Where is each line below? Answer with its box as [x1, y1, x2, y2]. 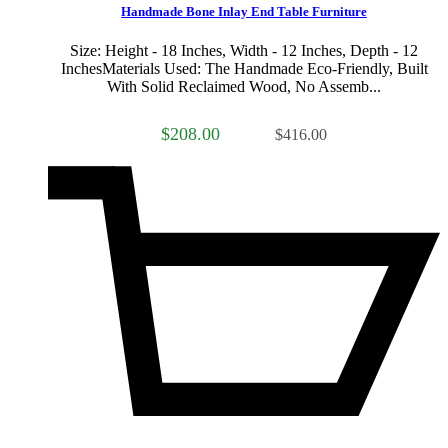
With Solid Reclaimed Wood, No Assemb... [107, 78, 381, 96]
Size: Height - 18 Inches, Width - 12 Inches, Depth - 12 [70, 42, 418, 60]
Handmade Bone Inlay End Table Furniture [121, 3, 367, 19]
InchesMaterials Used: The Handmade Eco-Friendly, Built [60, 60, 428, 78]
